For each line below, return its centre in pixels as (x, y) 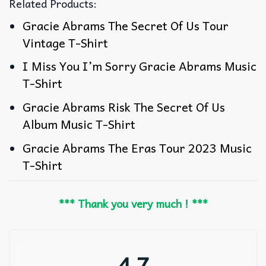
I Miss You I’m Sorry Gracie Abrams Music (140, 66)
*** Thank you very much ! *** (133, 204)
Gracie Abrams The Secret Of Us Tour (126, 25)
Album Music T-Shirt (79, 124)
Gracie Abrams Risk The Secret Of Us (124, 107)
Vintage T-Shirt (66, 42)
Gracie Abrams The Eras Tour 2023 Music (137, 148)
